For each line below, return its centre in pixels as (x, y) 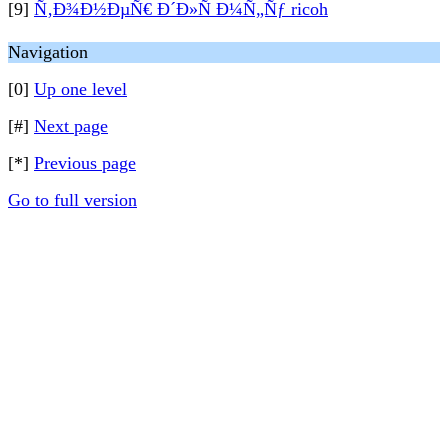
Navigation (48, 52)
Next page (71, 126)
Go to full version (72, 200)
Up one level (80, 89)
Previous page (85, 163)
